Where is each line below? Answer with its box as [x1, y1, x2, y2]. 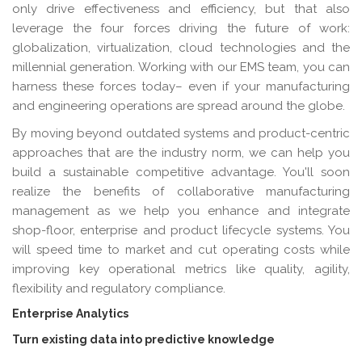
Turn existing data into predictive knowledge [12, 332, 275, 346]
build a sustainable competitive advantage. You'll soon [12, 164, 350, 179]
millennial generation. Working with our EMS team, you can [12, 59, 350, 74]
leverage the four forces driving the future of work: [12, 20, 350, 36]
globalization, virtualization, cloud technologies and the [12, 40, 350, 55]
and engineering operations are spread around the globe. [12, 98, 345, 113]
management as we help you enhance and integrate [12, 203, 350, 218]
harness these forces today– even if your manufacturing [12, 78, 350, 94]
